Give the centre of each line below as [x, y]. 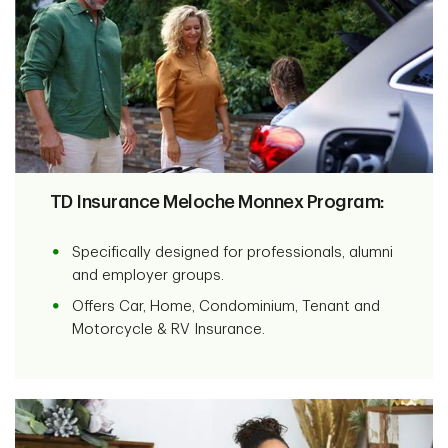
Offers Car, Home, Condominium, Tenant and [225, 307]
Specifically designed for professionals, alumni [232, 253]
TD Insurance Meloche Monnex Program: [217, 202]
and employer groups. [149, 276]
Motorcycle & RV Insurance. [168, 330]
